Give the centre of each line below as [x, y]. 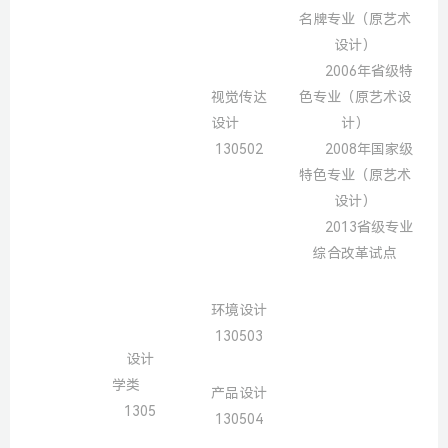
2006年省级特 [369, 70]
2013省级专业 [369, 226]
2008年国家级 [369, 148]
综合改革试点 [355, 252]
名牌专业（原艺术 [355, 18]
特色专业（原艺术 [355, 174]
